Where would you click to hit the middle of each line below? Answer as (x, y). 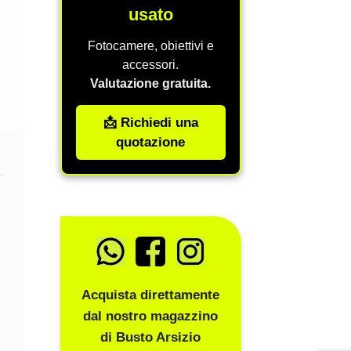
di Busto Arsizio (151, 337)
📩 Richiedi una (150, 123)
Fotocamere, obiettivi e (150, 46)
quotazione (151, 143)
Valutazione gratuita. (151, 84)
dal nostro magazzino (151, 316)
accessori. (151, 65)
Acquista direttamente (151, 295)
